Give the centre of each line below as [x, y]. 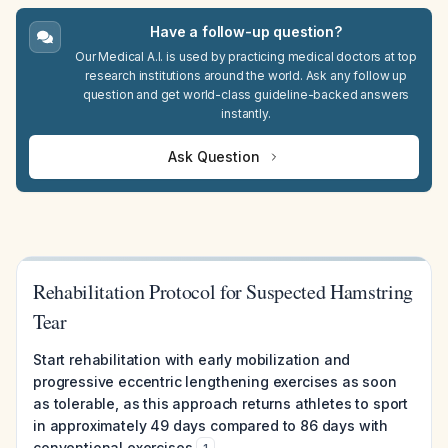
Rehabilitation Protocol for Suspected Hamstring [223, 291]
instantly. [246, 113]
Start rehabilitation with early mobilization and [192, 359]
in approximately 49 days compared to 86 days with [211, 425]
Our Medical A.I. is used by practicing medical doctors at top [246, 56]
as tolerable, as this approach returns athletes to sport [221, 403]
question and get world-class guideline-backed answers [246, 94]
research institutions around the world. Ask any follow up [246, 75]
